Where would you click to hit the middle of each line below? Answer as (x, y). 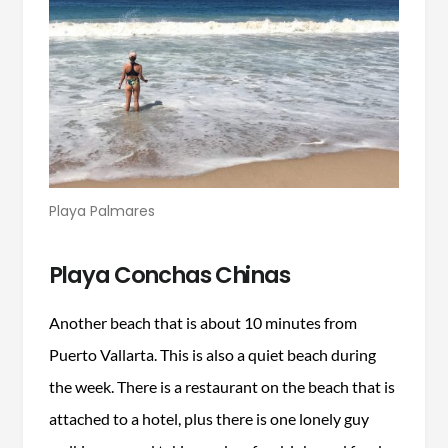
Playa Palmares (102, 210)
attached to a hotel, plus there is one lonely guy (208, 418)
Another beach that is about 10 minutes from (202, 322)
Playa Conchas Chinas (169, 274)
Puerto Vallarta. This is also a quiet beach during (212, 354)
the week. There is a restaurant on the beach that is (221, 386)
